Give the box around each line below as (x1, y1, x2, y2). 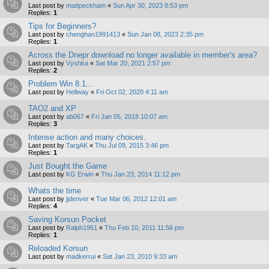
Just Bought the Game (28, 161, 107, 171)
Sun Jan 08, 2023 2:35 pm (127, 30, 204, 38)
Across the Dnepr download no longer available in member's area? (28, 50, 257, 59)
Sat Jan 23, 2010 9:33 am (103, 252, 177, 260)
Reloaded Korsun (28, 243, 88, 253)
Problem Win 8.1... (28, 79, 93, 88)
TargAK (66, 141, 88, 149)
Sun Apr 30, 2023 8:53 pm (113, 1, 188, 9)
